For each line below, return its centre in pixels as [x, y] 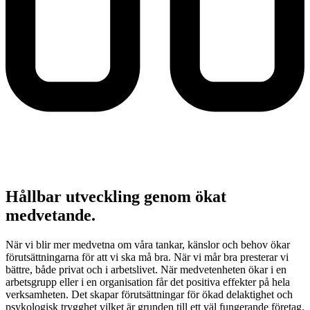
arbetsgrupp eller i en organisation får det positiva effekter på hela [148, 282]
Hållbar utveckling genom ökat [116, 197]
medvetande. [51, 216]
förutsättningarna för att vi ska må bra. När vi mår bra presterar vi [147, 257]
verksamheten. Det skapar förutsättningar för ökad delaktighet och [149, 295]
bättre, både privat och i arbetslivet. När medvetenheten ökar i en [146, 270]
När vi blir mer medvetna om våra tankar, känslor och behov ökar [148, 245]
